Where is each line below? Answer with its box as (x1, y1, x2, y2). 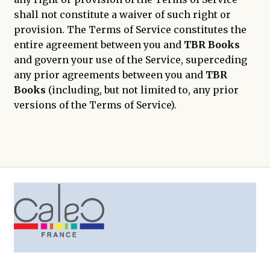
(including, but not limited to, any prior (45, 84, 239, 96)
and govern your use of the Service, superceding (13, 54, 247, 66)
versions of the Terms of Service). (13, 99, 177, 111)
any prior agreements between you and (13, 69, 206, 81)
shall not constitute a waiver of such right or (13, 8, 231, 21)
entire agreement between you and (13, 39, 184, 51)
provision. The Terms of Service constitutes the (13, 24, 246, 36)
